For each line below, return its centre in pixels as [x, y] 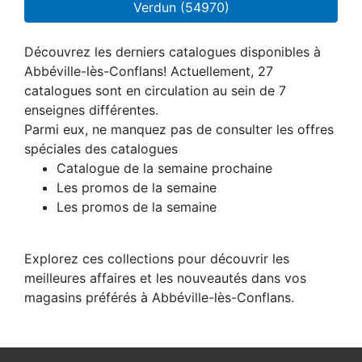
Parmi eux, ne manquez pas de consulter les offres [179, 129]
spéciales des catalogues [101, 148]
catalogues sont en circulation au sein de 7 [155, 90]
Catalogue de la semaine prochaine [164, 168]
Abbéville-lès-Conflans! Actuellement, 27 [149, 71]
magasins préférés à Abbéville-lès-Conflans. [159, 297]
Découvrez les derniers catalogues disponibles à [173, 51]
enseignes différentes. [91, 109]
